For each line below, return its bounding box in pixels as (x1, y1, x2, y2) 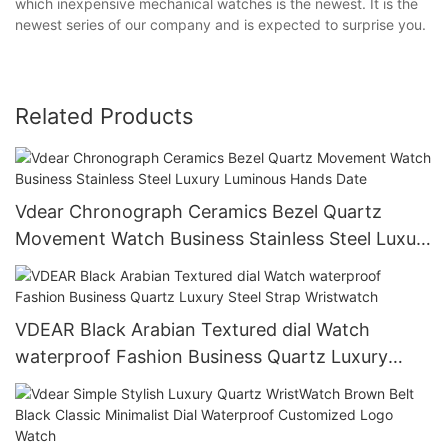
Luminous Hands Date (15, 254, 200, 276)
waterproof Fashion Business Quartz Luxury (15, 345, 388, 367)
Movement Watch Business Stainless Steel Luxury (15, 227, 433, 249)
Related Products (15, 103, 194, 130)
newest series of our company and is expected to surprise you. (15, 16, 426, 34)
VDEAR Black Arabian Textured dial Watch (15, 318, 370, 340)
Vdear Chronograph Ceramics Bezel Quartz (15, 200, 382, 222)
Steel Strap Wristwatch (15, 372, 209, 394)
